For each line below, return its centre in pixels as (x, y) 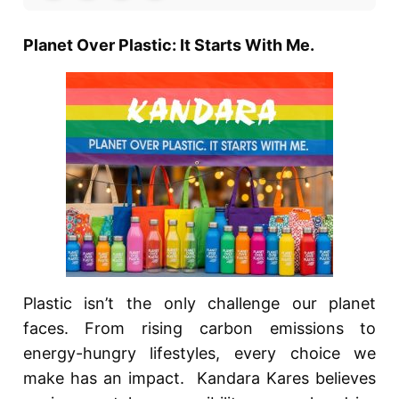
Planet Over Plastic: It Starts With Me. (168, 45)
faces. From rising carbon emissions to (199, 328)
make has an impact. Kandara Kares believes (199, 378)
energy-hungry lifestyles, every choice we (199, 353)
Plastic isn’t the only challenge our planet (199, 303)
